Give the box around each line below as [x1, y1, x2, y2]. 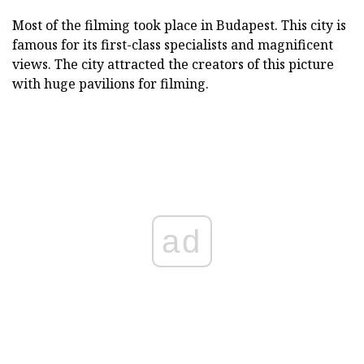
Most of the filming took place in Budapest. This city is [12, 15, 346, 34]
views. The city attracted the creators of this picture [12, 54, 334, 73]
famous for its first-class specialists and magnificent [12, 35, 333, 54]
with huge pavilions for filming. [12, 74, 209, 93]
